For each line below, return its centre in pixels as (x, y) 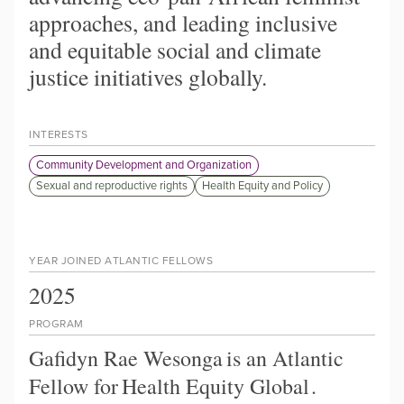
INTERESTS (59, 133)
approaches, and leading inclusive (183, 22)
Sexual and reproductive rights (112, 185)
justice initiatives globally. (148, 76)
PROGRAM (56, 323)
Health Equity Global (216, 386)
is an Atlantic (285, 358)
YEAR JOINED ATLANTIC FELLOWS (121, 260)
